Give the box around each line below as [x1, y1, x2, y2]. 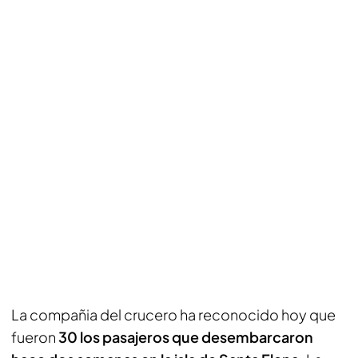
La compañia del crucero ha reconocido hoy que [11, 305, 336, 324]
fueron [11, 328, 58, 346]
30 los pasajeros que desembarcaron [58, 328, 313, 346]
